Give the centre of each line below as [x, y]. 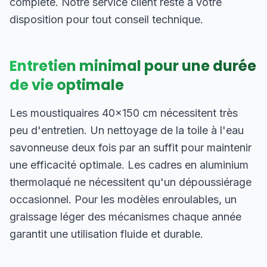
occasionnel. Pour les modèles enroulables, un [123, 199]
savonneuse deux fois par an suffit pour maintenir [131, 148]
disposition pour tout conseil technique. [106, 19]
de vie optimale [67, 85]
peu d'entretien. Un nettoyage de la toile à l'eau [127, 130]
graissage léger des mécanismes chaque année [125, 217]
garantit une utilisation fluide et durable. [106, 234]
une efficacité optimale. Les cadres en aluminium [129, 165]
